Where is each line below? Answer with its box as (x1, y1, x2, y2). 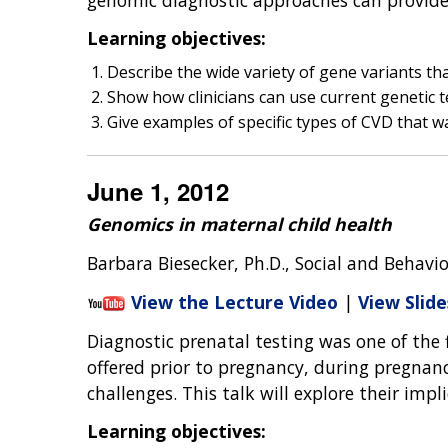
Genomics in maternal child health (87, 212, 392, 237)
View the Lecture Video (131, 289, 338, 314)
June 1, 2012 (87, 174, 229, 209)
